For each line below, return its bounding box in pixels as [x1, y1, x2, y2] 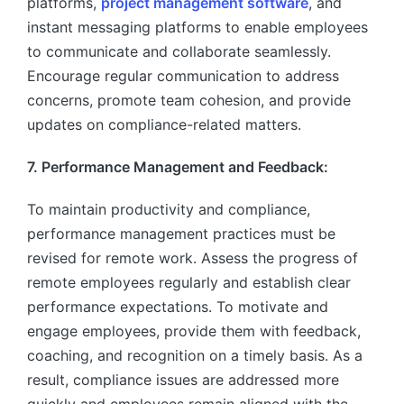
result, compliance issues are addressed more [27, 371, 339, 390]
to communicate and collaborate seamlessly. [27, 42, 331, 61]
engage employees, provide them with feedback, [27, 322, 361, 341]
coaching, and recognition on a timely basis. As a [27, 346, 363, 365]
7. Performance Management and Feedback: [27, 158, 328, 177]
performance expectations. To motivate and [27, 298, 328, 317]
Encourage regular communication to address [27, 67, 339, 86]
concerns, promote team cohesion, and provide [27, 91, 351, 110]
